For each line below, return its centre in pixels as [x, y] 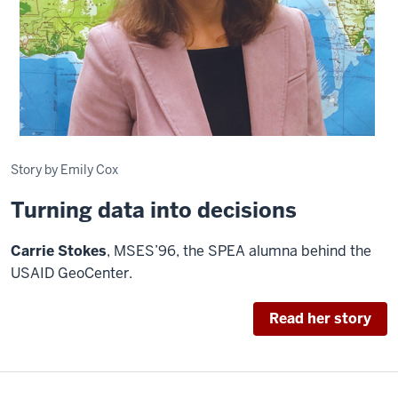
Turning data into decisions [154, 210]
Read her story [320, 318]
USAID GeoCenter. [72, 273]
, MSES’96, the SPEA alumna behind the [239, 251]
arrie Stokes [64, 251]
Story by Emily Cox [64, 170]
